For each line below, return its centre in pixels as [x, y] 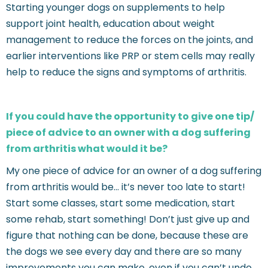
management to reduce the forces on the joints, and [130, 40]
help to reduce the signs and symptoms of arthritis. [126, 72]
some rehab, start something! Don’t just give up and [128, 220]
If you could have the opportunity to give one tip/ [130, 117]
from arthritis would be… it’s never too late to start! [126, 187]
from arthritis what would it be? [87, 149]
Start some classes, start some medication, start [121, 203]
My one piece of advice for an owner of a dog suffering [134, 171]
